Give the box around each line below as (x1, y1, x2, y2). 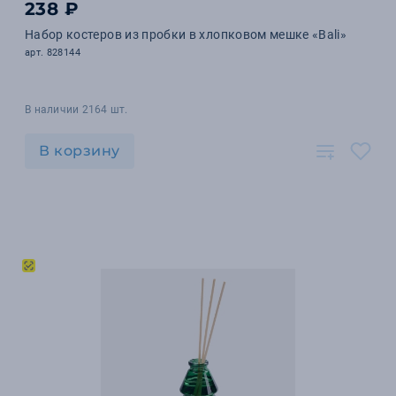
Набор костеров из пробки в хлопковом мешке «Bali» (25, 27, 347, 42)
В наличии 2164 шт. (25, 103, 128, 116)
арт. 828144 (25, 47, 80, 58)
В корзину (39, 142, 120, 159)
